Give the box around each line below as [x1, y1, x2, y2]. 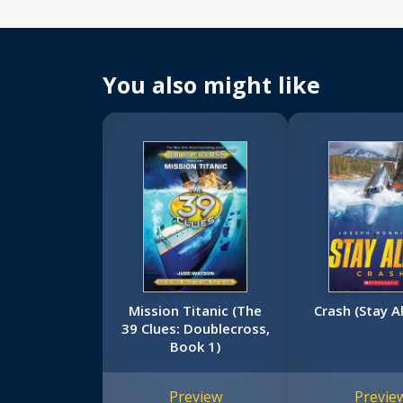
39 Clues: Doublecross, [121, 319, 270, 338]
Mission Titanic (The [129, 301, 263, 320]
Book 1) [170, 337, 221, 356]
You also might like [103, 69, 320, 101]
